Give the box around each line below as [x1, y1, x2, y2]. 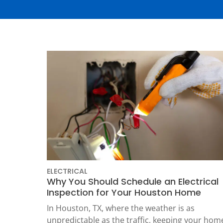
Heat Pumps [25, 18, 78, 29]
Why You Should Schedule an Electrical [47, 175, 219, 188]
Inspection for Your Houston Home [47, 186, 201, 199]
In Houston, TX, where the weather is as [47, 203, 195, 214]
